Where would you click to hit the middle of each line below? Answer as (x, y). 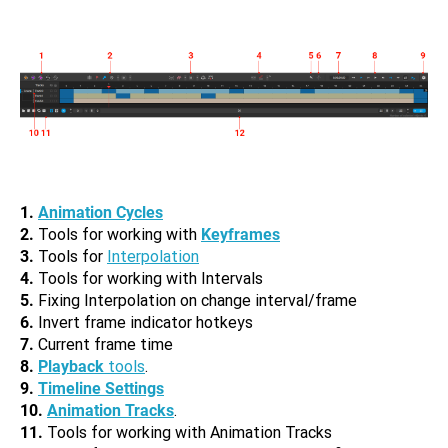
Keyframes (240, 234)
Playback (71, 366)
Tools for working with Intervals (148, 278)
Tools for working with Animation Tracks (187, 432)
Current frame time (103, 344)
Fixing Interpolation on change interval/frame (195, 300)
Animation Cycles (100, 212)
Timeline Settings (101, 388)
